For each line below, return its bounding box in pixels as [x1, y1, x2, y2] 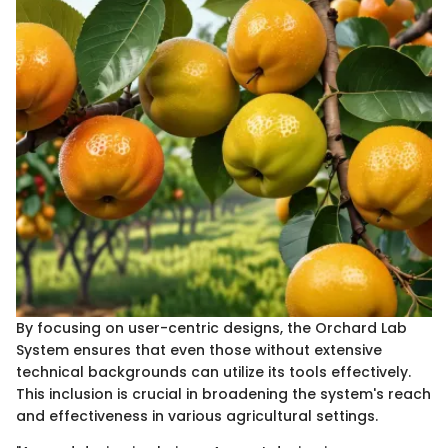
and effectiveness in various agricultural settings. [16, 406, 378, 427]
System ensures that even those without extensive [16, 340, 382, 361]
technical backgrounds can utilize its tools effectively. [16, 362, 411, 383]
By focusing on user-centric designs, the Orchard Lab [16, 318, 407, 339]
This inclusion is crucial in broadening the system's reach [16, 384, 431, 405]
